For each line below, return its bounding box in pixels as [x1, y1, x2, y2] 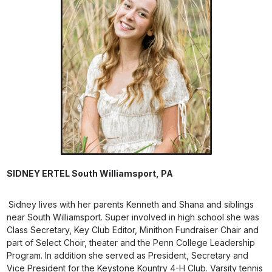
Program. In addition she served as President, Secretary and [7, 250, 249, 260]
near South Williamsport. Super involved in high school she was [7, 212, 260, 222]
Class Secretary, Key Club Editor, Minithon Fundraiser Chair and [7, 225, 259, 235]
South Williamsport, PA [72, 168, 174, 178]
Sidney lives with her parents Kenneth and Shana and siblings [8, 199, 254, 209]
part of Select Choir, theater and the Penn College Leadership [7, 237, 256, 248]
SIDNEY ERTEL [7, 168, 72, 178]
